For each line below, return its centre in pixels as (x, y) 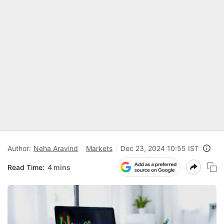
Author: (19, 148)
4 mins (59, 167)
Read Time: (26, 167)
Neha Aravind (56, 148)
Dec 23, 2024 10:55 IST (160, 148)
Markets (99, 148)
